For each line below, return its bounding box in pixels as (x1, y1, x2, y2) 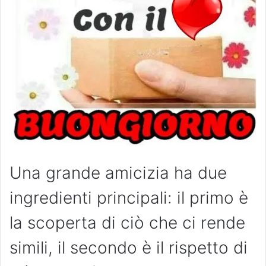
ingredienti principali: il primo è (9, 188, 248, 208)
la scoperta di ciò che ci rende (9, 213, 245, 233)
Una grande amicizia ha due (9, 163, 227, 183)
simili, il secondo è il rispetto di (9, 237, 248, 258)
